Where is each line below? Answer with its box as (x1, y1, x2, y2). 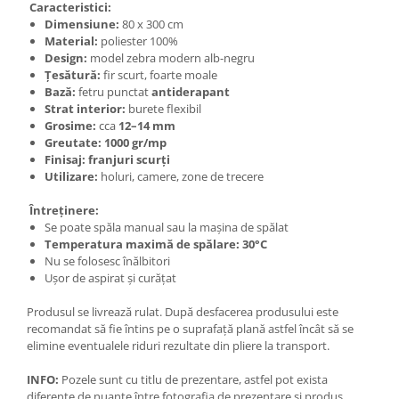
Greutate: (45, 134, 102, 151)
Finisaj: (45, 151, 85, 168)
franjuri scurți (88, 151, 170, 168)
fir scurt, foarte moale (101, 67, 217, 84)
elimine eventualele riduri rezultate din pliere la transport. (27, 338, 330, 354)
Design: (45, 50, 87, 67)
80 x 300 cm (119, 16, 183, 33)
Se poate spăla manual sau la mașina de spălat (45, 219, 289, 236)
